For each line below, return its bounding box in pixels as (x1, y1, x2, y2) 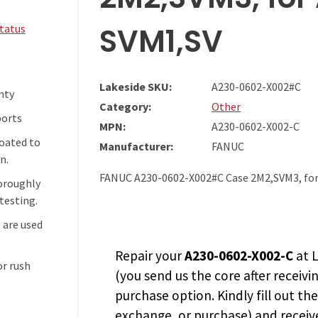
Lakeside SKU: (99, 79, 172, 94)
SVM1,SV (99, 21, 224, 62)
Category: (99, 99, 152, 114)
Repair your (115, 247, 185, 265)
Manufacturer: (99, 139, 174, 153)
